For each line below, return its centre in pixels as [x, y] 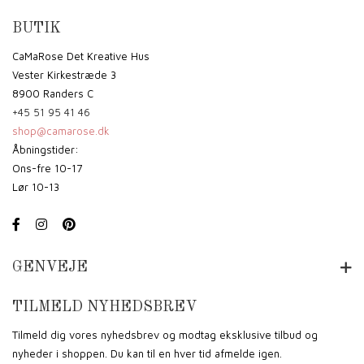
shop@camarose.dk [61, 130]
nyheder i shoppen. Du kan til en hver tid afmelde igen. [147, 353]
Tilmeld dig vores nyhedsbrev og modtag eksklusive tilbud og [165, 334]
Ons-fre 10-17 [47, 168]
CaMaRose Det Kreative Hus [81, 56]
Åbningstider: [45, 149]
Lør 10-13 [36, 186]
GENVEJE [50, 267]
